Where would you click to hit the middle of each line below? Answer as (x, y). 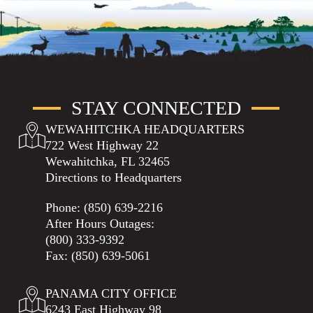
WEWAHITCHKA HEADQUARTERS (145, 129)
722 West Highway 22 (102, 145)
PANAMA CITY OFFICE (111, 293)
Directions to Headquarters (113, 177)
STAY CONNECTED (156, 108)
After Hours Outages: (100, 224)
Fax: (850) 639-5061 (97, 256)
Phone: (64, 208)
